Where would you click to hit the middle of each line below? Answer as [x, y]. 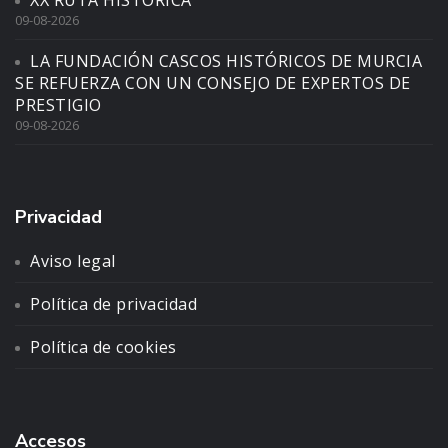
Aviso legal [73, 260]
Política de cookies [103, 346]
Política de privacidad [113, 303]
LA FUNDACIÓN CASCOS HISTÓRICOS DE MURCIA [226, 60]
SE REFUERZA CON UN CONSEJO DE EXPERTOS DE [213, 82]
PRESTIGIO [58, 104]
